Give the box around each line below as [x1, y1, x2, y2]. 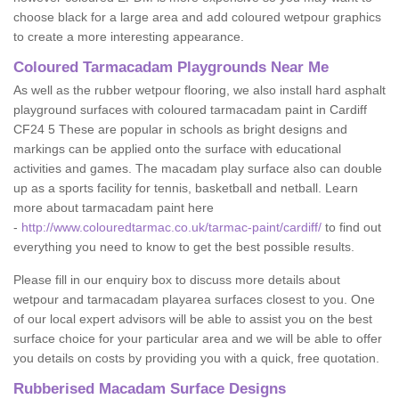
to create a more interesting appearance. [13, 29, 244, 44]
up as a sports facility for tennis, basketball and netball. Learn [13, 181, 358, 195]
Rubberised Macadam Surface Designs [13, 380, 286, 397]
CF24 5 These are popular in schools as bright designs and [13, 122, 347, 136]
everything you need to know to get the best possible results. [13, 240, 358, 254]
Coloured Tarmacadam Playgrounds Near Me [13, 59, 329, 76]
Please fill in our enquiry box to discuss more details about [13, 273, 340, 287]
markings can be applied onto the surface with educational [13, 142, 341, 156]
